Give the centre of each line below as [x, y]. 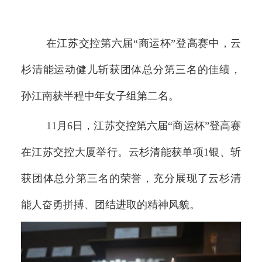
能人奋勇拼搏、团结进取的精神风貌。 [110, 205]
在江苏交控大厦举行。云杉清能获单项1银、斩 [131, 152]
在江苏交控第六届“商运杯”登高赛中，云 [144, 44]
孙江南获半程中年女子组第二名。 [100, 96]
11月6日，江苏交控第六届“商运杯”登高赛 [144, 126]
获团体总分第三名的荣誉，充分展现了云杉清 [131, 179]
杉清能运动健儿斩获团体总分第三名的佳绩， [131, 70]
